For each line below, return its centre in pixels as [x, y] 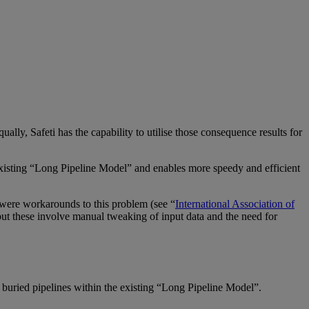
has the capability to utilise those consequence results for [179, 132]
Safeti [43, 132]
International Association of [235, 204]
